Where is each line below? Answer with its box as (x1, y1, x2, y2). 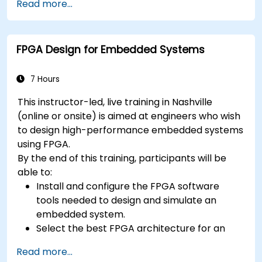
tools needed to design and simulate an (36, 193, 217, 207)
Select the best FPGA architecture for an (36, 221, 226, 235)
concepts (36, 24, 81, 38)
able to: (18, 165, 53, 179)
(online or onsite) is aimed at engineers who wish (18, 109, 241, 123)
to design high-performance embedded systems (18, 123, 244, 137)
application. (36, 235, 91, 249)
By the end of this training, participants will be (18, 151, 227, 165)
